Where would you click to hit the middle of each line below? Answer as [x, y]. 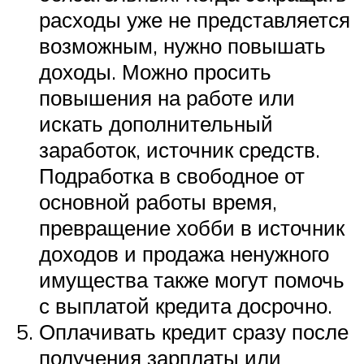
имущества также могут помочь [192, 279]
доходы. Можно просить [155, 71]
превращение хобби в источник [192, 227]
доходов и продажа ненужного [184, 253]
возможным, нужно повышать [182, 45]
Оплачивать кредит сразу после [194, 331]
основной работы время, [158, 201]
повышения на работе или [167, 97]
